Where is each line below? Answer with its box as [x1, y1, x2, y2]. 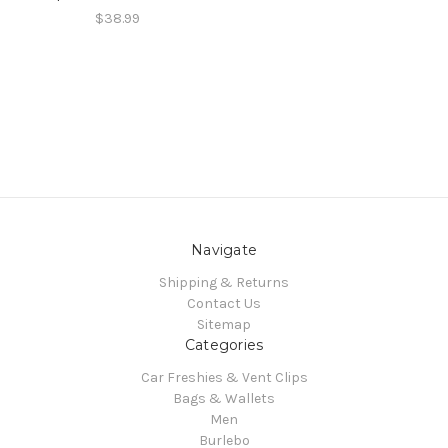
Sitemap [197, 316, 251, 334]
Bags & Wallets [173, 390, 275, 407]
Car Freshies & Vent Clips [140, 369, 308, 386]
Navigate [191, 241, 257, 260]
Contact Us [187, 295, 261, 313]
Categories [184, 336, 264, 355]
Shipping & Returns [159, 274, 289, 292]
